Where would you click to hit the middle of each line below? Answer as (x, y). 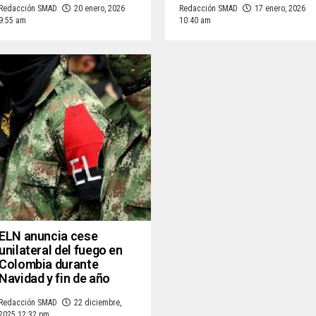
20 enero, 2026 (99, 9)
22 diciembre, (98, 303)
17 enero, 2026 (280, 9)
